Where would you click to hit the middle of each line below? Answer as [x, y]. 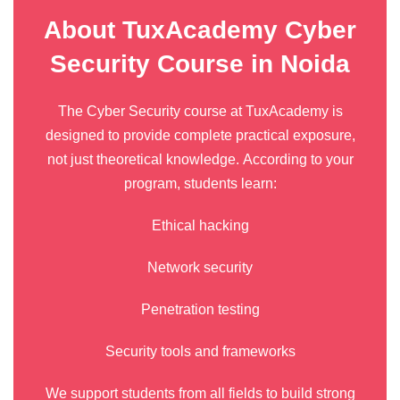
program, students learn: [200, 183]
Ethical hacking [200, 225]
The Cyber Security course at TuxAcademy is [200, 111]
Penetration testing [200, 309]
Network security [200, 267]
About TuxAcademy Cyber [200, 30]
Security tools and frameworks [200, 351]
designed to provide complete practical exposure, [200, 135]
